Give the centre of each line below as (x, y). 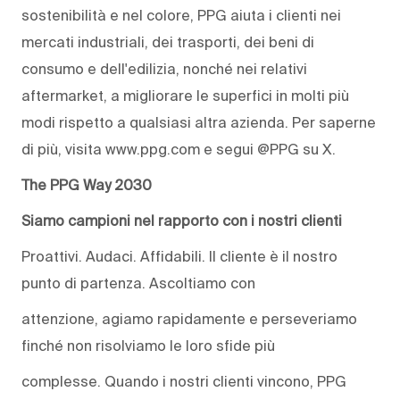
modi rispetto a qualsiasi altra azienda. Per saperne (199, 123)
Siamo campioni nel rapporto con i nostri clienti (182, 221)
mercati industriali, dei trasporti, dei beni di (168, 42)
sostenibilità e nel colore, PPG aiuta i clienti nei (181, 16)
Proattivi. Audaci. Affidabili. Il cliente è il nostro (179, 257)
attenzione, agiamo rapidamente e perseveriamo (189, 319)
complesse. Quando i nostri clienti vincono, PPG (184, 382)
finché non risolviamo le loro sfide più (148, 346)
